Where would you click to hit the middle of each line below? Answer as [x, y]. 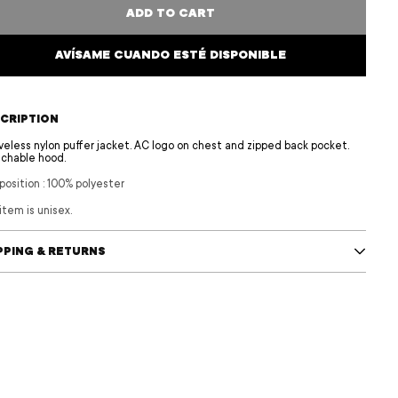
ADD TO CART [171, 13]
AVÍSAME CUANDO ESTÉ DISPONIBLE [171, 55]
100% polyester [86, 183]
